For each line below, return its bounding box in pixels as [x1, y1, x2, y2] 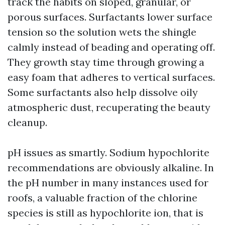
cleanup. [8, 116, 47, 129]
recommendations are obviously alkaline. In [8, 161, 214, 174]
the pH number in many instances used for [8, 176, 208, 189]
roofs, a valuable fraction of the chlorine [8, 191, 197, 204]
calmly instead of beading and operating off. [8, 41, 215, 53]
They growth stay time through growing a [8, 56, 204, 68]
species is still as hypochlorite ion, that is [8, 206, 203, 219]
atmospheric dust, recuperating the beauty [8, 101, 210, 114]
